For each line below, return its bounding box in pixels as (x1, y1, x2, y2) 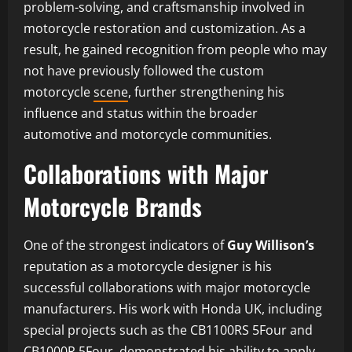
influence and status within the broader (24, 104, 258, 122)
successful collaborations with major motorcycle (24, 278, 310, 296)
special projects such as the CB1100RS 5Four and (24, 321, 313, 339)
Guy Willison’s (227, 236, 314, 254)
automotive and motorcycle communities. (24, 125, 272, 143)
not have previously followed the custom (24, 61, 264, 79)
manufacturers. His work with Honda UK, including (24, 299, 322, 317)
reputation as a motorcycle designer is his (24, 257, 272, 275)
